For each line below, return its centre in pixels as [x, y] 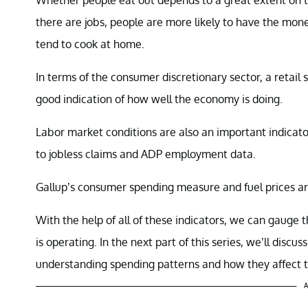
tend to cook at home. [90, 44]
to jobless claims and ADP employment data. [146, 154]
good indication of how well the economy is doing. [159, 99]
